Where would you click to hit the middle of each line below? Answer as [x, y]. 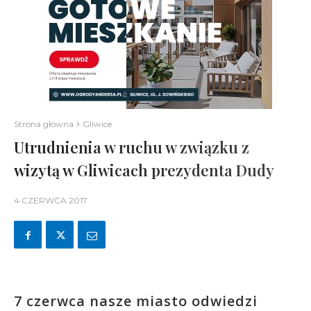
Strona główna [44, 124]
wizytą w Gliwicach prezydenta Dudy [144, 170]
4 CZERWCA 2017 [51, 201]
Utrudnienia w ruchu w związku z [132, 147]
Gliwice [97, 124]
